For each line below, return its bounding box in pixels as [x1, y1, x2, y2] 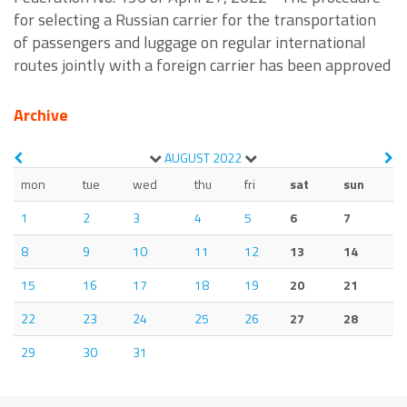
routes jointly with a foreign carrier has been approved [14, 53, 391, 78]
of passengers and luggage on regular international [14, 30, 366, 55]
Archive [14, 103, 68, 128]
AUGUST [164, 148, 211, 168]
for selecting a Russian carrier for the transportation [14, 7, 376, 33]
